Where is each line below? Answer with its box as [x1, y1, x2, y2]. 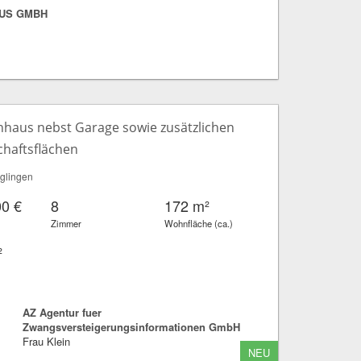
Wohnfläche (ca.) [164, 216, 234, 230]
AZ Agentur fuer [22, 304, 102, 320]
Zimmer [51, 216, 82, 230]
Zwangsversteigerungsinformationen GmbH [22, 318, 240, 334]
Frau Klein [22, 333, 70, 349]
